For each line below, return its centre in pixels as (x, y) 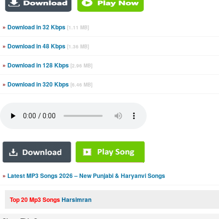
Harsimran (77, 199)
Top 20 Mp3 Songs (36, 199)
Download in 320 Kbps (38, 84)
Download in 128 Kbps (38, 65)
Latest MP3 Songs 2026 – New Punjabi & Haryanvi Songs (86, 175)
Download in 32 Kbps (36, 27)
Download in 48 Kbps (36, 46)
